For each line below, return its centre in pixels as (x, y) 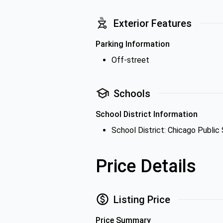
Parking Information (133, 44)
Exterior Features (153, 23)
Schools (132, 93)
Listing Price (142, 199)
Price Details (146, 166)
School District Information (147, 114)
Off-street (130, 60)
